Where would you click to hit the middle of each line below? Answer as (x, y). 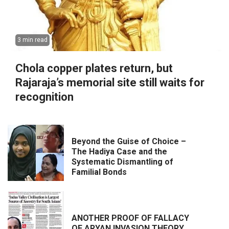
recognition (44, 97)
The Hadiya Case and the (119, 151)
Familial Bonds (99, 172)
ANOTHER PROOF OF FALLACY (130, 218)
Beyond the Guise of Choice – (129, 141)
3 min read (32, 40)
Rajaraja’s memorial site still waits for (110, 83)
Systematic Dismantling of (122, 162)
